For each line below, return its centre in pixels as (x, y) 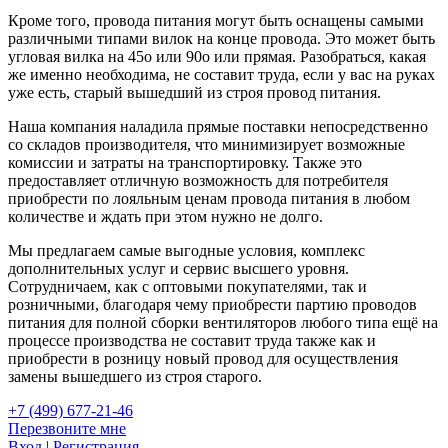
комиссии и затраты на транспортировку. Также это (185, 162)
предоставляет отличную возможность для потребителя (198, 180)
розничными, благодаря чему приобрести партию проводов (212, 304)
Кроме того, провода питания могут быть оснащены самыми (216, 20)
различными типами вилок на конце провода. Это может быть (221, 38)
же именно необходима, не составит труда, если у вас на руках (221, 74)
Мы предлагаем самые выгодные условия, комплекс (186, 250)
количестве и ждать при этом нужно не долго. (165, 216)
